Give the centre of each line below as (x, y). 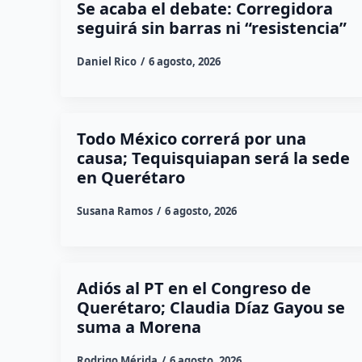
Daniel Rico (106, 62)
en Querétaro (130, 178)
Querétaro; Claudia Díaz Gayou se (210, 308)
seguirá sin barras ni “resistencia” (211, 28)
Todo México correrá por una (191, 139)
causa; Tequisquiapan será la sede (213, 158)
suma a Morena (139, 327)
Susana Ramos (114, 211)
